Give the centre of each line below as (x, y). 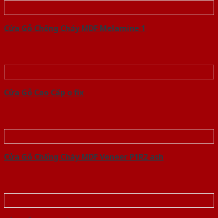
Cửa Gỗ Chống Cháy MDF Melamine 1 (75, 28)
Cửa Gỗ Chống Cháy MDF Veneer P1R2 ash (84, 157)
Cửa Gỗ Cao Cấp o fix (44, 93)
